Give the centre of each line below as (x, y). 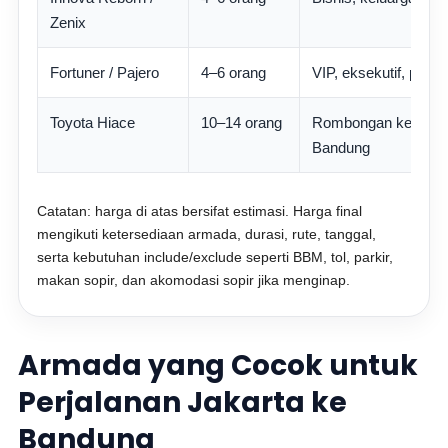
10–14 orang (242, 122)
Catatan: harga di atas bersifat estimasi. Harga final (200, 211)
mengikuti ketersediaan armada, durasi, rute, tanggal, (207, 234)
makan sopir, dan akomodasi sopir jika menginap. (194, 280)
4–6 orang (234, 72)
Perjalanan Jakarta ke (183, 402)
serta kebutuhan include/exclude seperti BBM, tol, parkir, (215, 257)
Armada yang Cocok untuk (218, 365)
